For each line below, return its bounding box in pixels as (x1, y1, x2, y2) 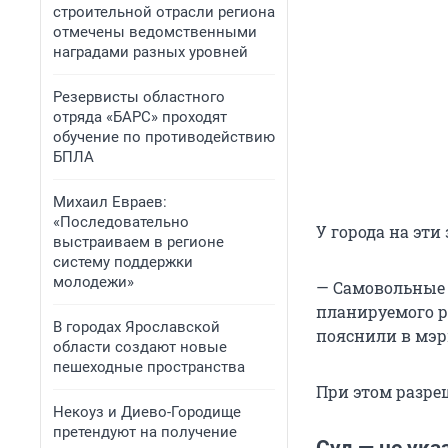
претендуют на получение (53, 423, 237, 441)
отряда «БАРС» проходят (53, 108, 227, 126)
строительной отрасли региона (53, 3, 275, 21)
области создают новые (53, 338, 227, 356)
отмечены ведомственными (53, 23, 257, 41)
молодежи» (53, 273, 134, 291)
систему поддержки (53, 253, 193, 271)
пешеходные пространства (53, 358, 245, 376)
